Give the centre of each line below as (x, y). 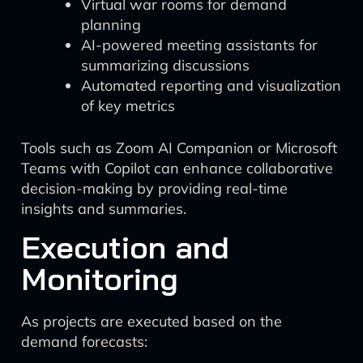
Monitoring (100, 279)
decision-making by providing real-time (154, 188)
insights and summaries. (104, 209)
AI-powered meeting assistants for (199, 45)
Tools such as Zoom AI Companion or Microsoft (179, 148)
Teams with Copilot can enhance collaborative (177, 168)
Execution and (125, 247)
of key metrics (128, 106)
